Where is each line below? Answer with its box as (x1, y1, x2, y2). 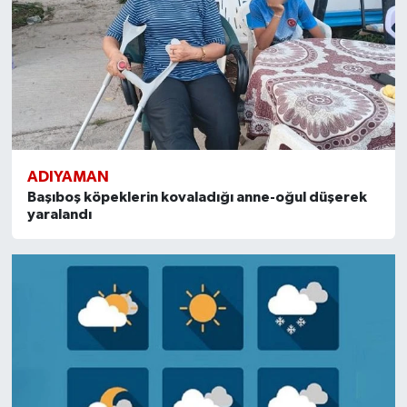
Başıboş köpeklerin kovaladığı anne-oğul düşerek (26, 189, 367, 204)
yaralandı (26, 206, 92, 222)
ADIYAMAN (26, 168, 109, 184)
